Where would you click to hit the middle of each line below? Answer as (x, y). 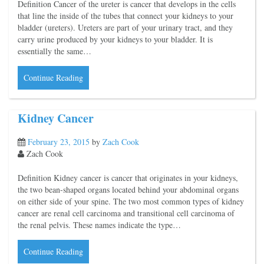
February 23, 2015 (59, 142)
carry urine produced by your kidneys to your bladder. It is (115, 39)
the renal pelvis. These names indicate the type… (99, 225)
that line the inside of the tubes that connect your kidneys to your (126, 15)
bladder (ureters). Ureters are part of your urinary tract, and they (125, 27)
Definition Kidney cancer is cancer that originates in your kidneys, (128, 178)
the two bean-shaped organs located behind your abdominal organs (128, 190)
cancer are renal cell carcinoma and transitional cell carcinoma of (126, 213)
